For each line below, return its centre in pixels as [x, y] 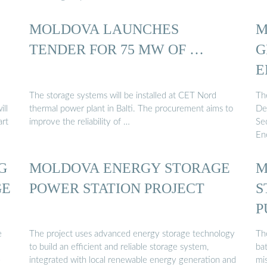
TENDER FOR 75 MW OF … [117, 49]
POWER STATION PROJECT [117, 188]
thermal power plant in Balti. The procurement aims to [131, 108]
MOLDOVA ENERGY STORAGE [130, 167]
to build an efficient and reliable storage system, [119, 247]
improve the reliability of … [80, 122]
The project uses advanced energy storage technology [132, 234]
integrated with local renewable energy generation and [133, 260]
